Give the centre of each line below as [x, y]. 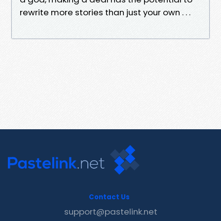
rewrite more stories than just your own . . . [105, 12]
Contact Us [109, 197]
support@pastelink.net [110, 211]
